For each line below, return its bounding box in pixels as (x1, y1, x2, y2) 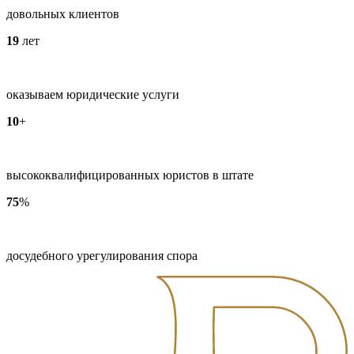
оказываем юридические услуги (6, 87, 179, 101)
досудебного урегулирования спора (6, 248, 198, 262)
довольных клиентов (6, 6, 119, 21)
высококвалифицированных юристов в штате (6, 168, 254, 182)
